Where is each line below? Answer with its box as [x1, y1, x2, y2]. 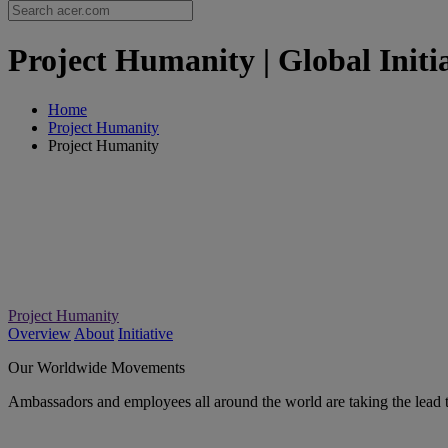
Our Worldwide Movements [8, 358, 185, 376]
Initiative [118, 324, 173, 342]
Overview [8, 324, 71, 342]
